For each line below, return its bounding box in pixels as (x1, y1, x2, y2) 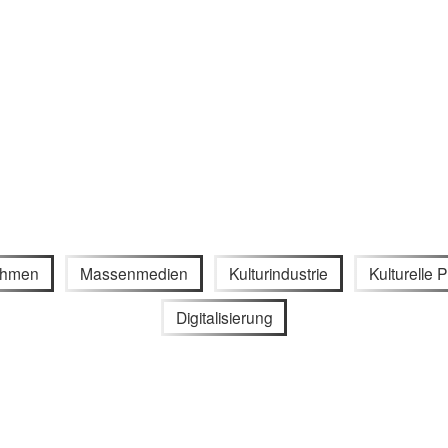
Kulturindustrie (228, 261, 328, 284)
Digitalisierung (175, 306, 273, 329)
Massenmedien (80, 261, 189, 284)
